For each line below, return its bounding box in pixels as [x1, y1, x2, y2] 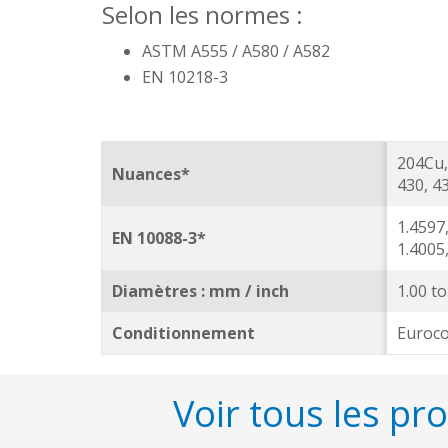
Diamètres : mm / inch [112, 280, 293, 302]
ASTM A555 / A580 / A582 [142, 40, 330, 62]
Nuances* [112, 163, 190, 185]
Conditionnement [112, 322, 255, 344]
